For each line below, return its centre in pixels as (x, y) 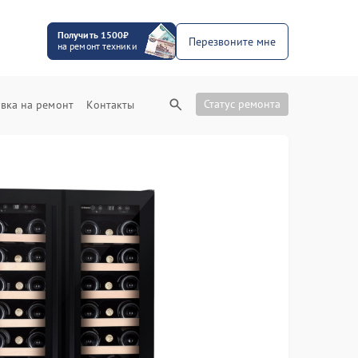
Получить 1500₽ (93, 35)
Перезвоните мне (232, 41)
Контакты (111, 105)
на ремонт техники (97, 46)
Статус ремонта (242, 104)
